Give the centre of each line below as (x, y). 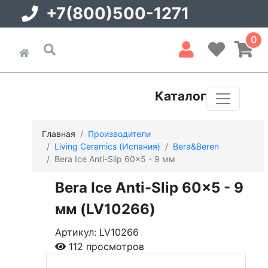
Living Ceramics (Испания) (107, 146)
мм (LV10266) (105, 209)
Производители (119, 133)
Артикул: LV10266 (97, 232)
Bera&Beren (196, 146)
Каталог (181, 96)
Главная (59, 133)
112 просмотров (105, 246)
